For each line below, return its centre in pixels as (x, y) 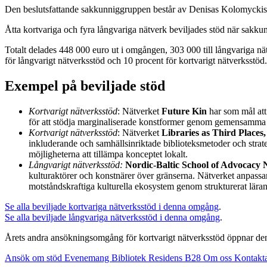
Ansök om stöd (35, 257)
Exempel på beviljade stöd (85, 86)
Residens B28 (176, 257)
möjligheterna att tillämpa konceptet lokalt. (108, 154)
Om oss (219, 257)
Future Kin (185, 111)
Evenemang (88, 257)
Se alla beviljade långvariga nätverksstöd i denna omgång (112, 217)
